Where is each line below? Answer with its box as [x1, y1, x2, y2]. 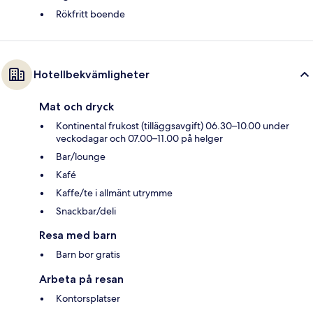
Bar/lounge [56, 150, 105, 163]
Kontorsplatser [56, 292, 120, 305]
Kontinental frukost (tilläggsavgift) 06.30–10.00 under [56, 119, 289, 133]
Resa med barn [39, 228, 117, 242]
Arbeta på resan [39, 272, 124, 286]
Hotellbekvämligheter [34, 68, 150, 82]
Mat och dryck [39, 100, 114, 114]
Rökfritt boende [56, 8, 125, 21]
